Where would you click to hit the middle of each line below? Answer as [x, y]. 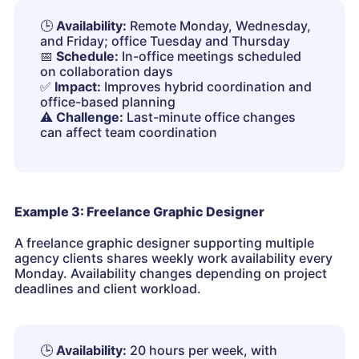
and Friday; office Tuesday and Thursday [165, 41]
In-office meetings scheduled [210, 56]
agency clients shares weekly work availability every [173, 258]
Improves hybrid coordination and [206, 87]
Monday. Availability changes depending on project [171, 274]
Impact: [78, 87]
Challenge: [90, 117]
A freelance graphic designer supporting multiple [164, 243]
